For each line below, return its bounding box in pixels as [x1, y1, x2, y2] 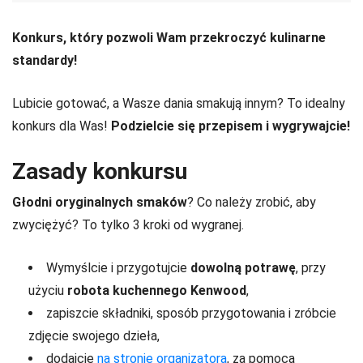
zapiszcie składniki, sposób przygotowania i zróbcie [46, 305, 336, 321]
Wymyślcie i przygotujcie [46, 259, 190, 275]
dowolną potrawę [190, 259, 296, 275]
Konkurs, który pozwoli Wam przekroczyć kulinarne [12, 29, 326, 45]
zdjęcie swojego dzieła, [28, 327, 160, 344]
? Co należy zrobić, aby [187, 194, 316, 210]
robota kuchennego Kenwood [67, 282, 246, 298]
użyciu [28, 282, 67, 298]
